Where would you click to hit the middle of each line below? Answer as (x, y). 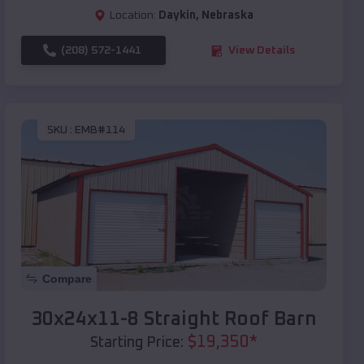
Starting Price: (137, 343)
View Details (262, 51)
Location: (133, 16)
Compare (67, 279)
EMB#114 (100, 130)
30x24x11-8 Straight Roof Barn (174, 320)
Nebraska (227, 16)
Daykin (177, 16)
